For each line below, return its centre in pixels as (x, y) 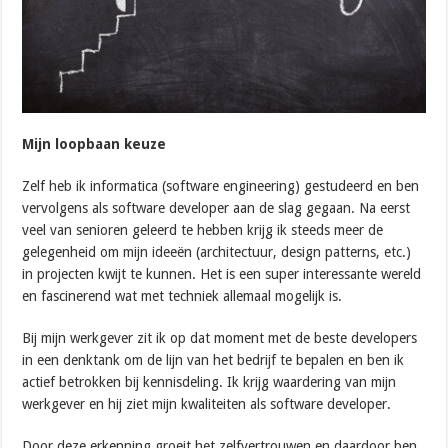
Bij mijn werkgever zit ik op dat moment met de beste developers (220, 338)
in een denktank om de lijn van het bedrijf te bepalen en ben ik (213, 360)
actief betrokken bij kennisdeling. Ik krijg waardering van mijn (209, 382)
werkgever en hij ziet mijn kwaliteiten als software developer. (207, 404)
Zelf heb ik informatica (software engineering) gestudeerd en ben (221, 186)
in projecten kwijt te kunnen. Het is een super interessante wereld (222, 274)
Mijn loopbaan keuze (94, 144)
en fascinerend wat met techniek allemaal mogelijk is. (182, 296)
